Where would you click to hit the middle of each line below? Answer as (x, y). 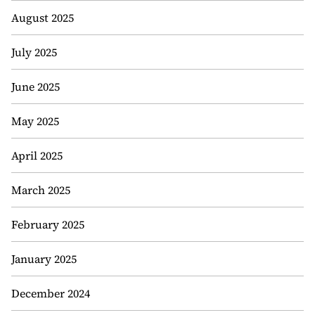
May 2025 (35, 121)
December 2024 (51, 293)
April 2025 (37, 155)
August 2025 (43, 18)
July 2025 (34, 52)
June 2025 (36, 86)
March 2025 (41, 190)
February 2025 (48, 224)
